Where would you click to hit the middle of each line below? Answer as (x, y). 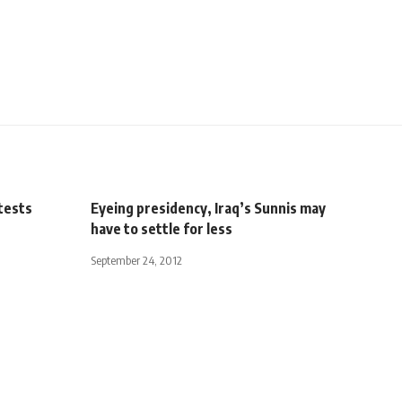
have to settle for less (162, 228)
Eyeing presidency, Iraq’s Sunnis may (208, 208)
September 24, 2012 (136, 260)
